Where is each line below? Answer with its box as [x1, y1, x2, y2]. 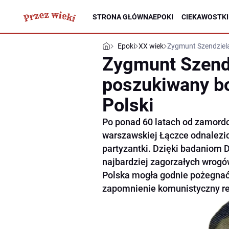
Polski [102, 95, 154, 116]
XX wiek [139, 42, 164, 50]
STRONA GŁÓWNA [93, 12, 153, 21]
